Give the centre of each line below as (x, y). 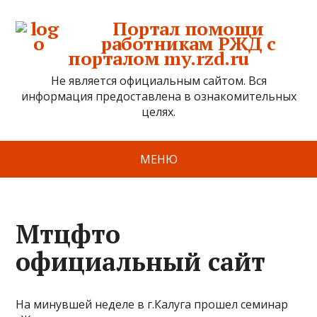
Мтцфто (68, 234)
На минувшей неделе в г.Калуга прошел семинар (152, 304)
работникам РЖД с (188, 43)
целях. (158, 112)
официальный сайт (141, 261)
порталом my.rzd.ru (158, 58)
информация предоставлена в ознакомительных (158, 96)
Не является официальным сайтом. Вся (158, 81)
